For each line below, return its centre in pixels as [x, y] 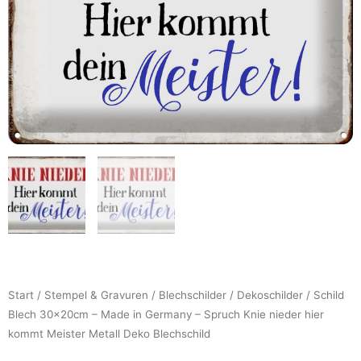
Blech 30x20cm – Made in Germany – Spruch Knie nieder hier [166, 314]
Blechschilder [193, 295]
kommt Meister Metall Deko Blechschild [109, 333]
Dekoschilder [270, 295]
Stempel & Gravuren [96, 295]
